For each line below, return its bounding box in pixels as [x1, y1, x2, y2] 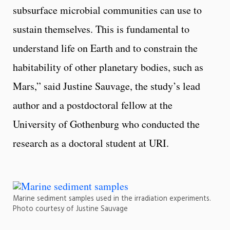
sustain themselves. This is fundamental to [13, 22, 189, 36]
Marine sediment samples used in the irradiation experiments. [13, 193, 211, 205]
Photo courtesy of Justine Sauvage [13, 203, 128, 215]
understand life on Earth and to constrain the [13, 41, 198, 55]
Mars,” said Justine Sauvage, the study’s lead [13, 79, 200, 93]
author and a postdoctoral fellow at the [13, 98, 172, 112]
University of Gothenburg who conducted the [13, 117, 200, 131]
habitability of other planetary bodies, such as [13, 60, 203, 74]
